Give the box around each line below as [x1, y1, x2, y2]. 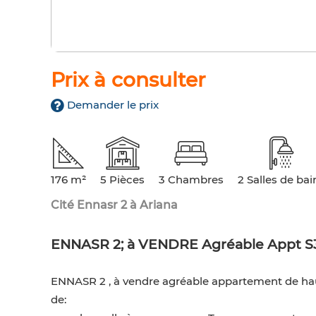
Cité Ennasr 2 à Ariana [51, 198, 178, 212]
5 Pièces [100, 173, 145, 187]
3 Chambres [159, 173, 224, 187]
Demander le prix [67, 98, 159, 112]
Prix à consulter [51, 68, 205, 92]
